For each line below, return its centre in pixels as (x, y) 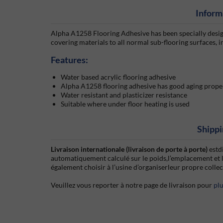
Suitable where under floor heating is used (125, 104)
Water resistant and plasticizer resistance (124, 95)
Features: (69, 59)
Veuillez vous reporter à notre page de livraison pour (132, 185)
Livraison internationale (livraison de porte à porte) (130, 149)
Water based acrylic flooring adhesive (118, 77)
